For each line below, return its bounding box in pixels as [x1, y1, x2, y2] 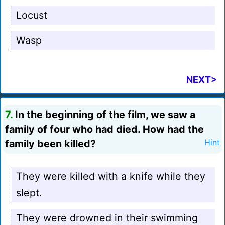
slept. [16, 187, 42, 199]
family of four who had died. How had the [5, 123, 204, 136]
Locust [16, 9, 47, 22]
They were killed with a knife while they [16, 170, 205, 183]
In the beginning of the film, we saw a [13, 108, 195, 121]
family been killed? [5, 138, 96, 150]
